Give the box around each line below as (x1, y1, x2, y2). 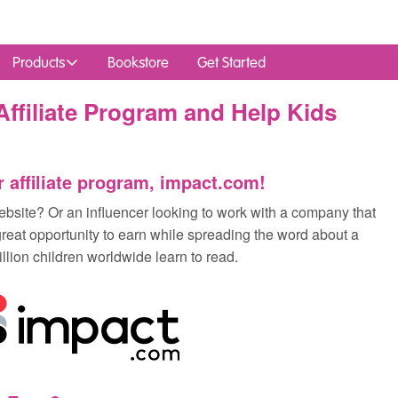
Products (12, 52, 65, 72)
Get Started (197, 52, 266, 72)
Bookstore (107, 52, 169, 72)
